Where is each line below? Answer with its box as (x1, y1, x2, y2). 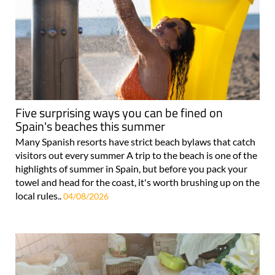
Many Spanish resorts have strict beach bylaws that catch (15, 135, 255, 147)
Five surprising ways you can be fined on (15, 103, 223, 122)
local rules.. (15, 189, 63, 201)
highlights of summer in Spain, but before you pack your (15, 162, 247, 174)
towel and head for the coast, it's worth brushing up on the (15, 176, 260, 188)
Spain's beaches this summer (15, 116, 165, 136)
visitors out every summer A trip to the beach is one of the (15, 149, 257, 161)
